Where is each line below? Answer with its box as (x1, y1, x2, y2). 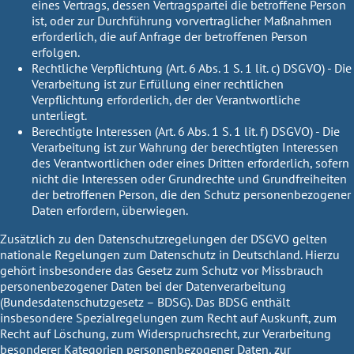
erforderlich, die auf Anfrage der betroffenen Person (32, 28, 307, 44)
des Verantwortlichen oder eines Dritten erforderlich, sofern (32, 154, 349, 171)
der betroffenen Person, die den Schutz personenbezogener (32, 186, 351, 202)
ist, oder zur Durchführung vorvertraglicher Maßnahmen (32, 12, 332, 28)
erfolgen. (32, 43, 80, 60)
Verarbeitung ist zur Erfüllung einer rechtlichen (32, 75, 284, 92)
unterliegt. (32, 107, 87, 123)
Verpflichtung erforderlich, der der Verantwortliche (32, 91, 300, 107)
